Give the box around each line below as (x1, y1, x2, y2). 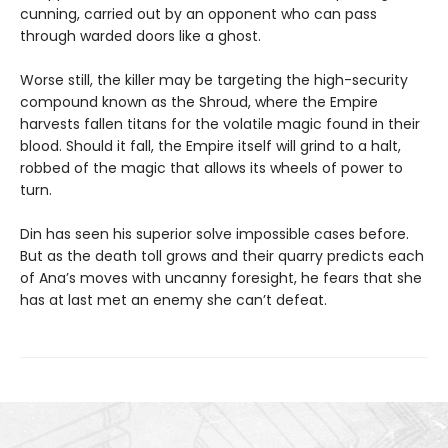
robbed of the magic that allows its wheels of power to (20, 157, 403, 178)
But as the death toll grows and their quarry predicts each (20, 245, 424, 266)
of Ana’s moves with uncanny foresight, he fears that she (20, 267, 422, 288)
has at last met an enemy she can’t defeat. (20, 289, 327, 310)
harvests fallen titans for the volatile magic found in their (20, 113, 420, 134)
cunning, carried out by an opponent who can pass (20, 3, 377, 24)
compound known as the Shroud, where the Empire (20, 91, 378, 112)
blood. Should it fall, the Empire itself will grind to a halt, (20, 135, 401, 156)
